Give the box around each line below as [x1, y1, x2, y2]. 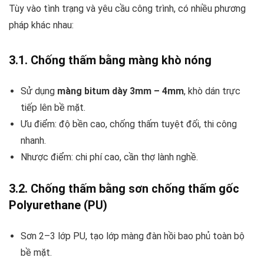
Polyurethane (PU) [9, 197, 107, 212]
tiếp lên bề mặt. [21, 101, 85, 113]
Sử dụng [21, 85, 57, 97]
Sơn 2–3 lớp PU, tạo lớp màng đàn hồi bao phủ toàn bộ [21, 230, 245, 242]
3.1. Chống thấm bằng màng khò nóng [9, 52, 212, 67]
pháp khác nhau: [9, 19, 74, 31]
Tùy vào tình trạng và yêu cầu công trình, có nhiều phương [9, 2, 246, 14]
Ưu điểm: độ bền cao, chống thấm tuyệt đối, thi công [21, 118, 237, 130]
